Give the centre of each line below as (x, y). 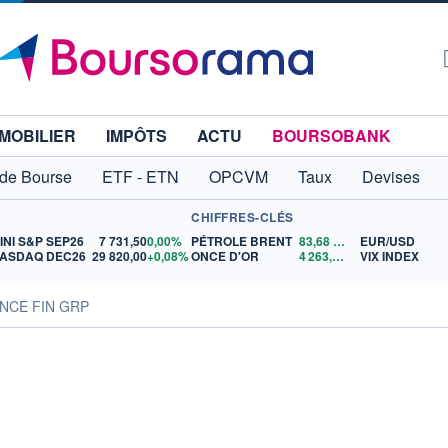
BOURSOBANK (331, 135)
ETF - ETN (140, 176)
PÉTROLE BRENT (242, 241)
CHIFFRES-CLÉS (242, 217)
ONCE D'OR (225, 256)
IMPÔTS (136, 135)
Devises (391, 176)
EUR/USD (388, 241)
